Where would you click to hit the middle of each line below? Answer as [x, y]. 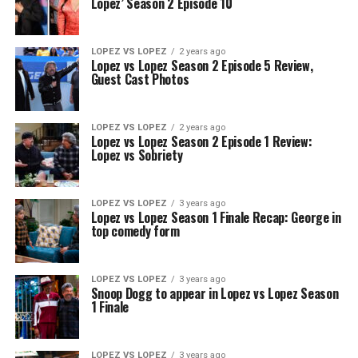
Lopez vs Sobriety [137, 155]
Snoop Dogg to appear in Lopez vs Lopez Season [215, 293]
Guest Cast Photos [140, 79]
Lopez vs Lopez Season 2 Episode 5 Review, [202, 65]
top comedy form [135, 231]
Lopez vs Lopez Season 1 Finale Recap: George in [216, 217]
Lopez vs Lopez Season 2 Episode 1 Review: [201, 141]
